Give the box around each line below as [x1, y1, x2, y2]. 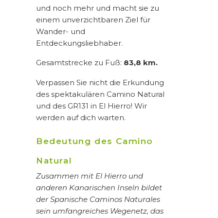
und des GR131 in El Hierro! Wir [36, 101, 147, 110]
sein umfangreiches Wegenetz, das [36, 206, 163, 216]
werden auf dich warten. [36, 112, 126, 122]
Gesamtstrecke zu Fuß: [36, 58, 124, 68]
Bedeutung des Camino [36, 136, 154, 146]
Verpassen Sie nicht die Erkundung [36, 77, 164, 87]
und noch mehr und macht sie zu [36, 3, 159, 13]
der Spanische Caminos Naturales [36, 195, 160, 204]
